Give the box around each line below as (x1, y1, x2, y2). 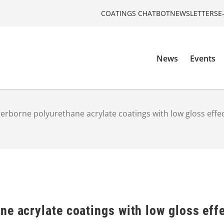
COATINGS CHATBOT (101, 8, 170, 18)
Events (190, 53, 216, 64)
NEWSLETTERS (170, 8, 218, 18)
